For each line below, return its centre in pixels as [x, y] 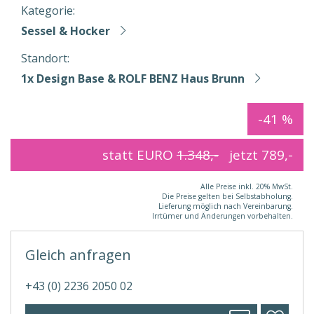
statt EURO [139, 155]
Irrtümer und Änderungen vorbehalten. [223, 216]
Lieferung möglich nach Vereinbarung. [226, 206]
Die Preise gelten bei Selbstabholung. [227, 196]
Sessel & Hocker [66, 31]
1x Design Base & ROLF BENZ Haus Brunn [133, 78]
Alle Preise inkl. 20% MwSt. [247, 186]
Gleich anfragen [78, 255]
